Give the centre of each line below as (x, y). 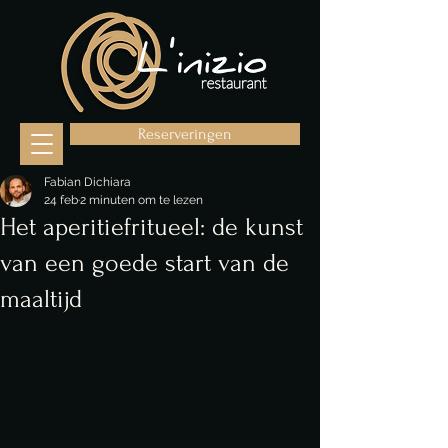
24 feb (61, 200)
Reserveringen (185, 134)
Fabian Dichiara (87, 182)
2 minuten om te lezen (141, 200)
